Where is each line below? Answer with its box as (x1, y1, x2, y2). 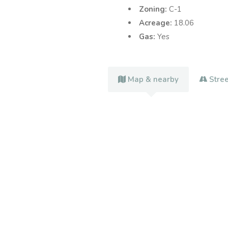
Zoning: (139, 4, 169, 15)
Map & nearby (128, 74, 179, 85)
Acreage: (139, 18, 174, 28)
